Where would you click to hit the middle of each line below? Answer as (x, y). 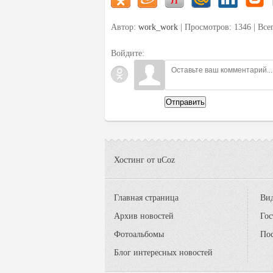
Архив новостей (144, 216)
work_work (158, 27)
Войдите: (128, 53)
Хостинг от (136, 160)
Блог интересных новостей (163, 253)
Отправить (185, 102)
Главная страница (146, 198)
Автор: (125, 27)
